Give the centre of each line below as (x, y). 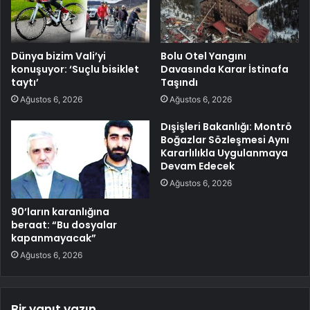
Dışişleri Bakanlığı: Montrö (226, 126)
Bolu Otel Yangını (203, 56)
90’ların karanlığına (60, 211)
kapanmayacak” (54, 238)
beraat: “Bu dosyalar (64, 225)
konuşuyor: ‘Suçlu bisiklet (75, 69)
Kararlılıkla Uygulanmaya (224, 153)
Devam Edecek (198, 166)
